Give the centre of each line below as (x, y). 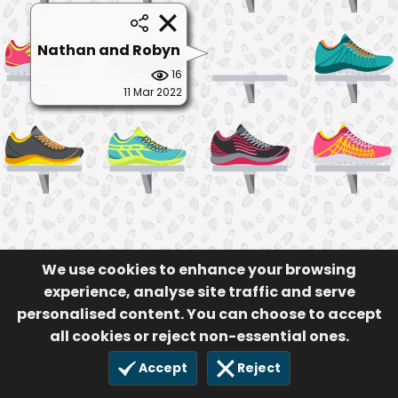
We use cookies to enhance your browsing (199, 269)
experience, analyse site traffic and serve (199, 291)
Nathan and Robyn (109, 51)
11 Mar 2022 (153, 92)
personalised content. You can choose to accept (199, 314)
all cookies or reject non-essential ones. (199, 336)
